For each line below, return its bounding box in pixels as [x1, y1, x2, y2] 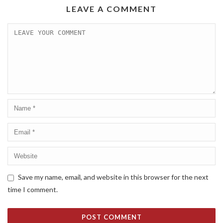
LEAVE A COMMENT [66, 4, 157, 13]
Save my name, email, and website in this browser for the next [18, 173, 209, 181]
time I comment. [7, 185, 58, 194]
